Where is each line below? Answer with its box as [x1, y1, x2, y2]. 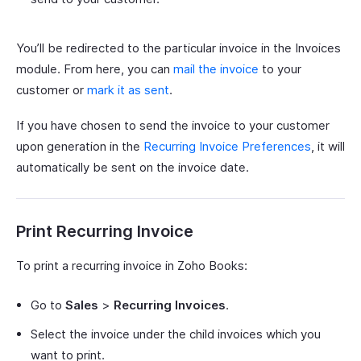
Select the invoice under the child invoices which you [31, 326, 321, 342]
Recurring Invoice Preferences [143, 139, 311, 155]
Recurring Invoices [114, 297, 226, 313]
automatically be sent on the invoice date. [16, 160, 249, 176]
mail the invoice [173, 61, 259, 77]
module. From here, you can [16, 61, 173, 77]
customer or [16, 82, 87, 98]
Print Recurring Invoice [16, 222, 193, 242]
